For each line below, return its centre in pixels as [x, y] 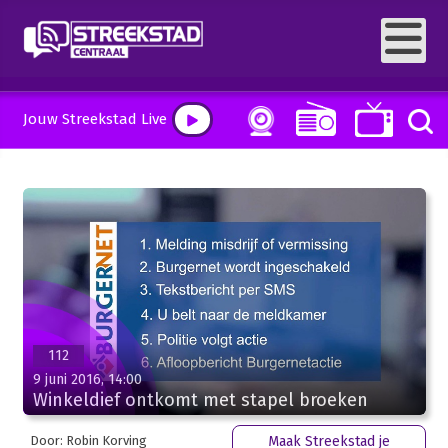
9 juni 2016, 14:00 [87, 379]
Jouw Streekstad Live [94, 119]
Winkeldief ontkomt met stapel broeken [200, 399]
